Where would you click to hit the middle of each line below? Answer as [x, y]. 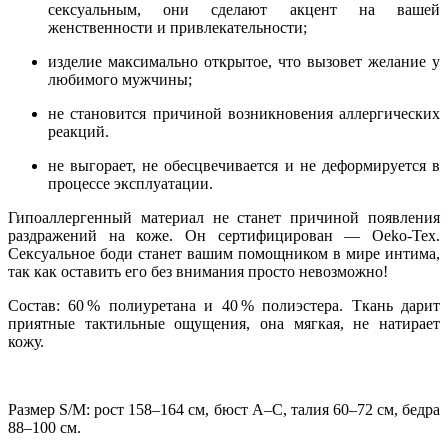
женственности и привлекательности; [177, 27]
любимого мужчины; [120, 79]
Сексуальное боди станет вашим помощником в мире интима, [224, 253]
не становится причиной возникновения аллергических [244, 113]
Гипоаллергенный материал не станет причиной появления [224, 217]
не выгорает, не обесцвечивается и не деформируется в [244, 165]
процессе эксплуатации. [130, 183]
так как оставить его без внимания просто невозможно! [198, 271]
